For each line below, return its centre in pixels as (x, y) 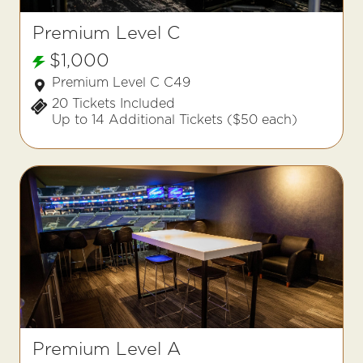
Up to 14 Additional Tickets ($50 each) (175, 120)
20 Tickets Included (113, 103)
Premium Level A (107, 348)
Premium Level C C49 (121, 82)
